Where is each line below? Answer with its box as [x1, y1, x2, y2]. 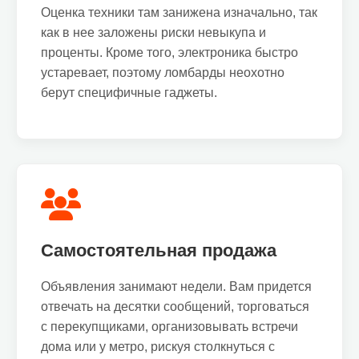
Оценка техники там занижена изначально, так [41, 6, 317, 19]
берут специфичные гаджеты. [41, 86, 217, 99]
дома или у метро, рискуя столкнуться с [41, 340, 275, 353]
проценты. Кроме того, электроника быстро [41, 46, 298, 59]
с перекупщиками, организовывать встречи [41, 320, 298, 333]
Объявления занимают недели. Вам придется [41, 280, 312, 293]
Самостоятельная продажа [41, 240, 276, 260]
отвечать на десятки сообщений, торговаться [41, 300, 309, 313]
